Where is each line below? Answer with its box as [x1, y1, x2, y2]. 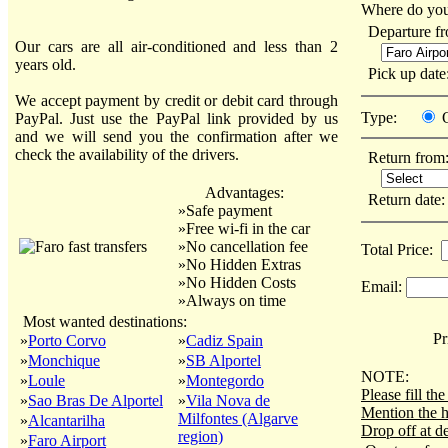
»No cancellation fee [178, 238, 308, 255]
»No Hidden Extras [178, 256, 301, 273]
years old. [15, 56, 76, 73]
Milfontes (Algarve [178, 410, 298, 427]
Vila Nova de [186, 392, 270, 409]
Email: [361, 278, 406, 295]
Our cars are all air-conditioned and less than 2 [15, 38, 338, 55]
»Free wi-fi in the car [178, 220, 310, 237]
